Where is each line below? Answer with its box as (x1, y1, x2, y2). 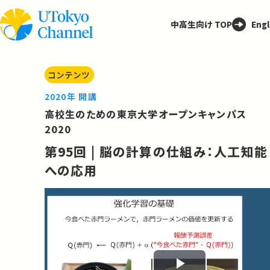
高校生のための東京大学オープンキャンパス (44, 106, 247, 121)
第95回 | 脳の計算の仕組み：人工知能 (44, 142, 268, 161)
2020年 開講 (44, 90, 97, 103)
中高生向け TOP (170, 18, 232, 31)
